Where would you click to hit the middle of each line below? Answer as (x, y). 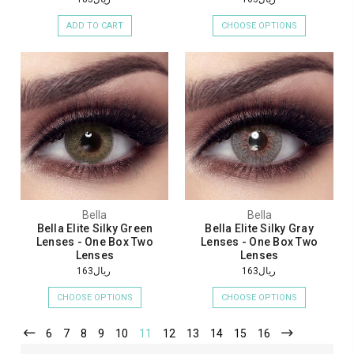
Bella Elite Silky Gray (259, 228)
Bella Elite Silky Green (95, 228)
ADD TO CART (94, 25)
